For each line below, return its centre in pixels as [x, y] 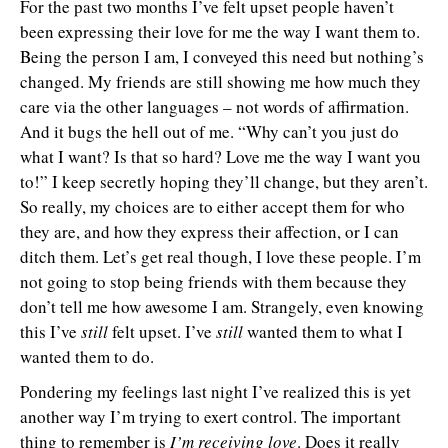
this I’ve [50, 331]
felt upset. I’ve [162, 331]
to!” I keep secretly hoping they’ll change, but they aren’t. [224, 181]
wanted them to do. [87, 356]
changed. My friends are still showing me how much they [220, 81]
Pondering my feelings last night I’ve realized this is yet [215, 391]
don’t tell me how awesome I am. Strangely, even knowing [222, 306]
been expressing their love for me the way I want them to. [220, 31]
